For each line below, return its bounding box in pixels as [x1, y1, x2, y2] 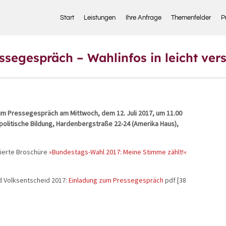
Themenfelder [171, 14, 211, 21]
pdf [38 [165, 176, 186, 185]
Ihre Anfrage [125, 14, 161, 21]
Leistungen [84, 14, 116, 21]
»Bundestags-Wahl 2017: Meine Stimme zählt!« [49, 147, 187, 157]
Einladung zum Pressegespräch [69, 176, 165, 185]
